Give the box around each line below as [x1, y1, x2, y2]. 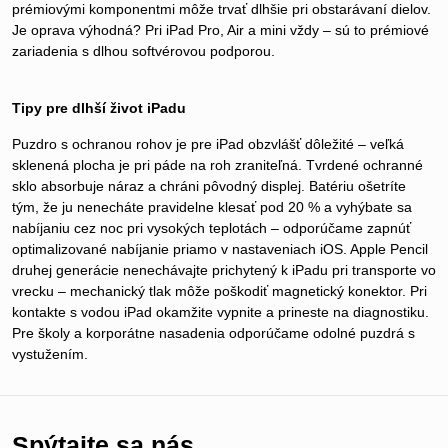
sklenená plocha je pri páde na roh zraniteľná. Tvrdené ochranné [12, 157, 423, 174]
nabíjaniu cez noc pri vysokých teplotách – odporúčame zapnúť [12, 220, 411, 237]
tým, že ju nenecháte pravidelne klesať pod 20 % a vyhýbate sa [12, 199, 412, 216]
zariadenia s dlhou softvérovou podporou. [12, 43, 275, 60]
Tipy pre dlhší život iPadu [12, 100, 186, 117]
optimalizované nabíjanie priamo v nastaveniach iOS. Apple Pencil [12, 241, 428, 258]
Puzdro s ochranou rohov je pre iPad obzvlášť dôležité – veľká [12, 136, 404, 153]
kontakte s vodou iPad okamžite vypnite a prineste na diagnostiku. [12, 304, 429, 321]
